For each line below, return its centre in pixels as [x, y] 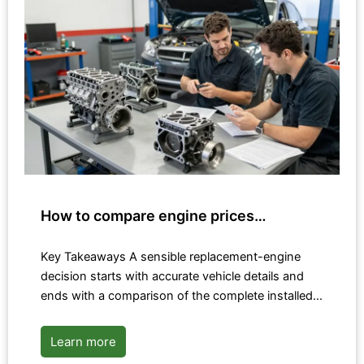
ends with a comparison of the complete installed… [182, 296]
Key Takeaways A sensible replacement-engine [171, 257]
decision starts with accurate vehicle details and [172, 277]
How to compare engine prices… [154, 216]
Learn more [83, 342]
